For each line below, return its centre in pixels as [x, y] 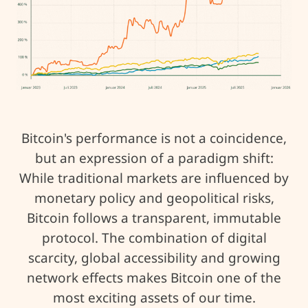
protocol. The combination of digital [154, 238]
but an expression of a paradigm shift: [154, 158]
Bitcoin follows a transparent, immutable [154, 218]
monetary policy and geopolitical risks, [154, 198]
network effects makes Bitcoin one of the [154, 277]
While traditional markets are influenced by [154, 178]
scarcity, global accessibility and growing [154, 257]
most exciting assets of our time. [154, 297]
